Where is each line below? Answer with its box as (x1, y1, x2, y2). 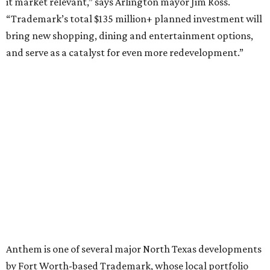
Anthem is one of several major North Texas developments (6, 243, 262, 256)
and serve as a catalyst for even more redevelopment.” (6, 46, 243, 59)
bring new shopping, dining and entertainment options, (6, 30, 253, 42)
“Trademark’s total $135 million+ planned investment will (6, 13, 262, 25)
